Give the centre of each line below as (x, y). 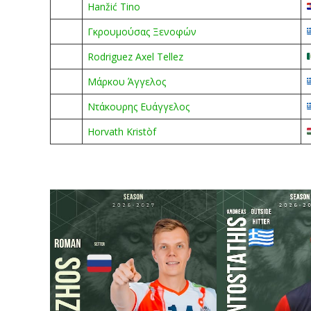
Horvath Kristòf (122, 132)
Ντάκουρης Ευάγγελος (138, 107)
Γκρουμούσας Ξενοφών (142, 32)
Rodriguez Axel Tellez (135, 57)
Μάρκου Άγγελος (127, 82)
